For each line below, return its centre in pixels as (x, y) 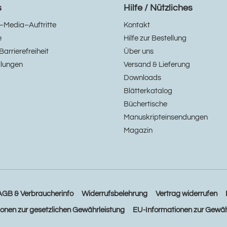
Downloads (142, 78)
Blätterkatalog (148, 91)
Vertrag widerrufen (186, 194)
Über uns (139, 51)
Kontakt (137, 25)
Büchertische (145, 104)
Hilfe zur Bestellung (155, 38)
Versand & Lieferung (157, 65)
